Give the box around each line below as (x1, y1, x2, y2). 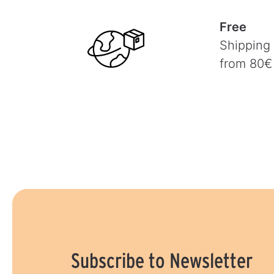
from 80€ (219, 56, 272, 72)
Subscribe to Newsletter (71, 247, 253, 273)
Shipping (219, 38, 270, 53)
